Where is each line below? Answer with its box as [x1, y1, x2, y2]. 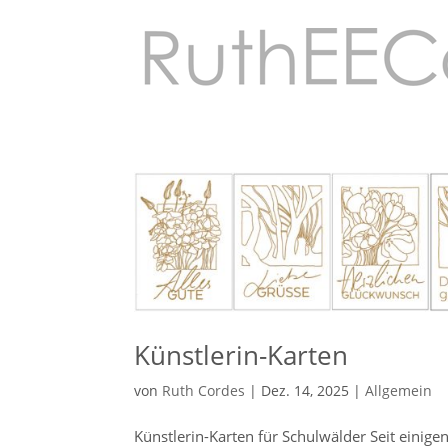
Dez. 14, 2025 [261, 380, 350, 400]
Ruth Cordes [162, 380, 246, 400]
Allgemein [365, 380, 433, 400]
